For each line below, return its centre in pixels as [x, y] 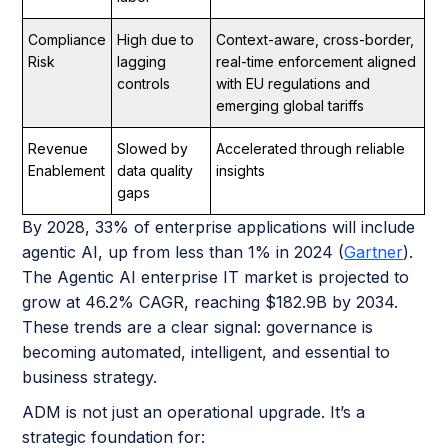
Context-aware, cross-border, [315, 39]
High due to [156, 39]
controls [144, 83]
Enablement [67, 170]
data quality [155, 170]
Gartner [374, 251]
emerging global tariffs [290, 105]
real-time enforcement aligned [316, 61]
